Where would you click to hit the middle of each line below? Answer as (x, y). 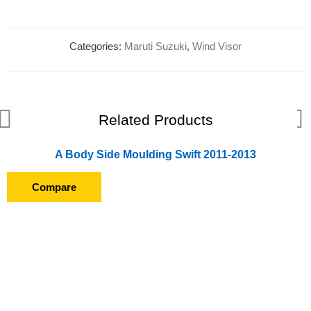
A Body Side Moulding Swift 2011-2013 (155, 154)
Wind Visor (217, 46)
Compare (54, 187)
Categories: (97, 46)
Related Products (155, 120)
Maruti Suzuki (155, 46)
